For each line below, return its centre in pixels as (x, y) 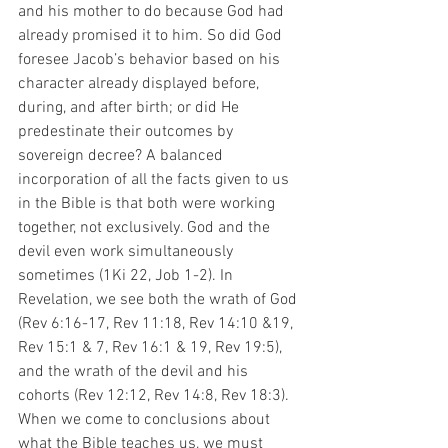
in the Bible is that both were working (148, 204)
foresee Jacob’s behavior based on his (151, 60)
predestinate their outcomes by (127, 132)
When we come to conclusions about (146, 420)
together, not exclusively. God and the (146, 228)
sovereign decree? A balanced (122, 156)
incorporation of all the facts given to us (155, 180)
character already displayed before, (140, 84)
